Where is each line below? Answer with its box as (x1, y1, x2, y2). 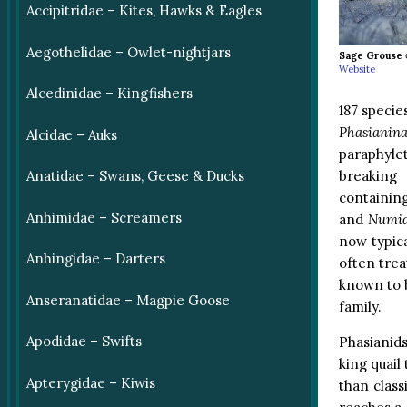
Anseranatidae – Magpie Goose (25, 291, 230, 309)
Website (338, 63, 375, 75)
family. (338, 297, 382, 315)
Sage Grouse (338, 49, 402, 62)
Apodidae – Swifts (25, 333, 142, 351)
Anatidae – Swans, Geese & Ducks (25, 167, 244, 185)
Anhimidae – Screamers (25, 208, 182, 226)
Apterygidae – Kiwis (25, 373, 155, 392)
